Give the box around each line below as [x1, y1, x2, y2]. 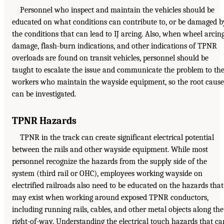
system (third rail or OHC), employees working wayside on [12, 168, 202, 178]
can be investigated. [12, 89, 76, 98]
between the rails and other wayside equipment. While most [12, 144, 208, 154]
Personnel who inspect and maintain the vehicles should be [20, 5, 214, 14]
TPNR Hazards [12, 114, 76, 126]
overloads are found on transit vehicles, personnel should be [12, 53, 208, 62]
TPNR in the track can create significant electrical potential [20, 132, 214, 142]
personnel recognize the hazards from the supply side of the [12, 156, 207, 166]
